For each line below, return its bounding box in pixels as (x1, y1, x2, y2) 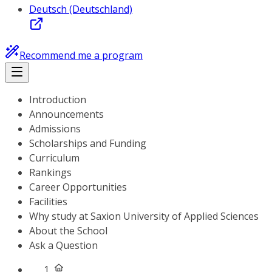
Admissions (29, 122, 81, 135)
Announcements (29, 107, 104, 121)
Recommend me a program (19, 49, 143, 62)
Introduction (29, 93, 86, 106)
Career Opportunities (29, 180, 127, 194)
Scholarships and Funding (29, 137, 146, 150)
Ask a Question (29, 239, 98, 252)
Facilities (29, 195, 67, 208)
